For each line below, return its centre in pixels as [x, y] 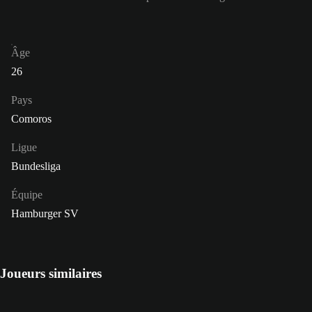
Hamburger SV [45, 214]
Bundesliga [36, 166]
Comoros [31, 119]
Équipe [27, 195]
